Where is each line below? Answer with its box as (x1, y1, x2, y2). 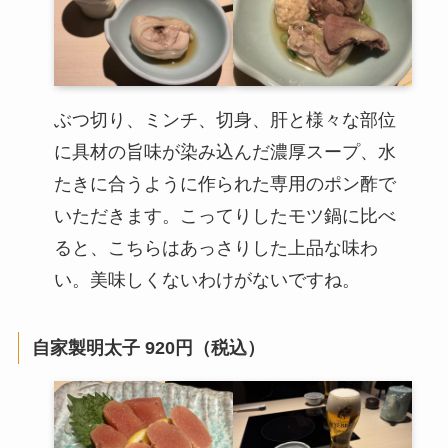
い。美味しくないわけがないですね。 (53, 269, 360, 290)
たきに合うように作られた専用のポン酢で (53, 173, 396, 194)
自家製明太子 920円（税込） (32, 337, 266, 358)
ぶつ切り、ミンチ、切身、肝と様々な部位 (53, 109, 396, 130)
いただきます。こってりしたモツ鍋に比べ (53, 205, 396, 226)
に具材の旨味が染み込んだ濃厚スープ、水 (53, 141, 396, 162)
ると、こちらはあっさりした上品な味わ (53, 237, 378, 258)
